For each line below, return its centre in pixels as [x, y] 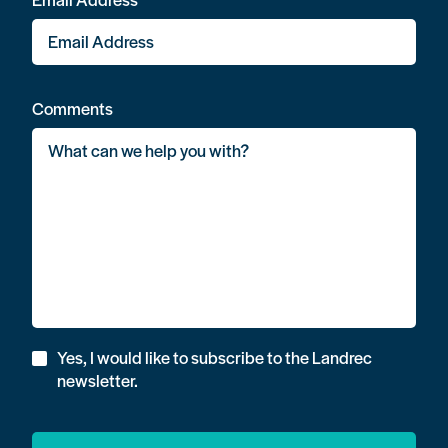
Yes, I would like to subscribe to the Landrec [214, 356]
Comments [72, 107]
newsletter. [97, 379]
